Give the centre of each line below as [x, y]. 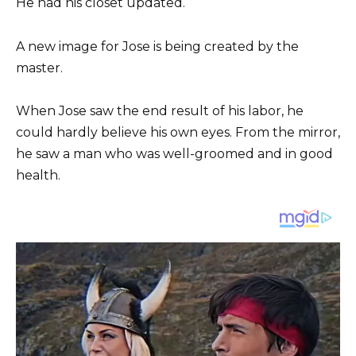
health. [38, 175]
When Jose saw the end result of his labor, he [160, 110]
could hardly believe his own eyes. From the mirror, [178, 132]
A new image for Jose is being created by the [157, 46]
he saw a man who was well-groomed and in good [174, 153]
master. [39, 68]
